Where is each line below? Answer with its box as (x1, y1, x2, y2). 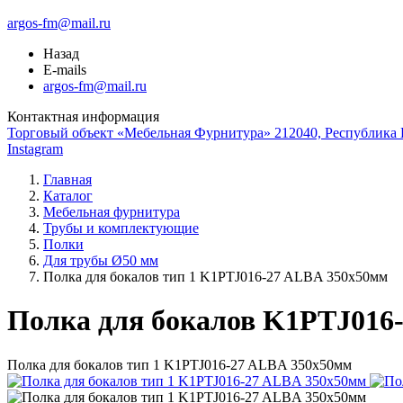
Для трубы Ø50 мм (43, 253, 158, 268)
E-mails (43, 62, 86, 77)
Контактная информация (7, 109, 159, 124)
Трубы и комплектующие (43, 220, 199, 236)
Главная (43, 172, 92, 187)
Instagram (7, 141, 63, 157)
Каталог (43, 188, 93, 203)
